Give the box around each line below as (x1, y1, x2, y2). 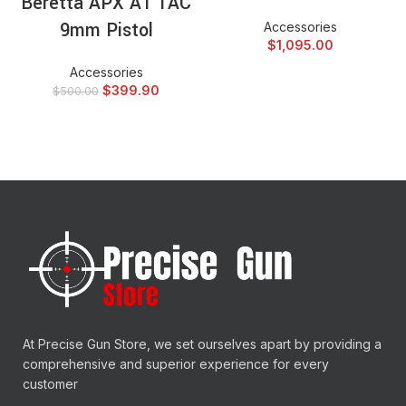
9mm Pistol (59, 16, 153, 43)
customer (23, 376, 78, 392)
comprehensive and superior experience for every (23, 356, 329, 372)
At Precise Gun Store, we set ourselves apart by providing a (23, 336, 382, 353)
